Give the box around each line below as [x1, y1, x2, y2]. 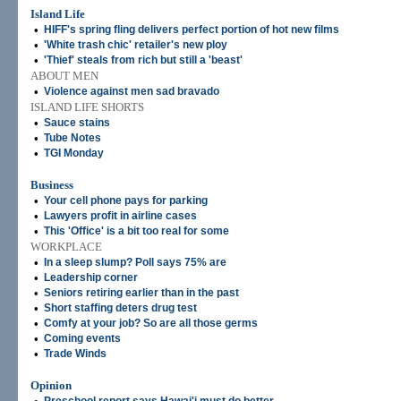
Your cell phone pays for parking [44, 194, 208, 207]
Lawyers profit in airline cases [44, 209, 197, 222]
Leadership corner [44, 271, 138, 284]
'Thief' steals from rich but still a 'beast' [44, 54, 243, 66]
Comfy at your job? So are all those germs [44, 317, 258, 329]
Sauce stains [44, 116, 110, 129]
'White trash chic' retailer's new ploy [44, 38, 227, 51]
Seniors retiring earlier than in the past [44, 286, 239, 299]
